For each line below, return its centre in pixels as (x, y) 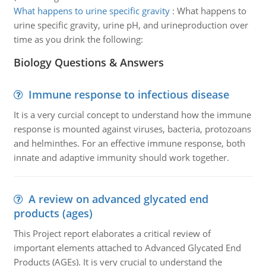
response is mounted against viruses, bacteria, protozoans (132, 129)
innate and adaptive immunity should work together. (121, 157)
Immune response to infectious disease (129, 94)
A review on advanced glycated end (118, 199)
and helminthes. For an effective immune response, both (129, 143)
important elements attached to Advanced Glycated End (127, 248)
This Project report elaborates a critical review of (112, 233)
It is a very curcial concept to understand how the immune (132, 115)
